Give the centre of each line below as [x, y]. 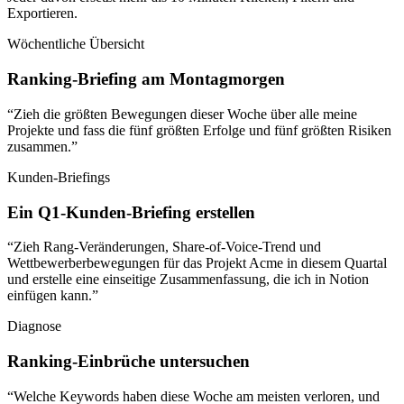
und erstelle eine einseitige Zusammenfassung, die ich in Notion [188, 280]
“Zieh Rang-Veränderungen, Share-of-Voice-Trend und [164, 247]
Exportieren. [42, 14]
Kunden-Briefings [59, 177]
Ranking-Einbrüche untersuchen [129, 361]
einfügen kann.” [53, 296]
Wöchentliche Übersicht [76, 44]
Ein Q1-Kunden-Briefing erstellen [131, 212]
